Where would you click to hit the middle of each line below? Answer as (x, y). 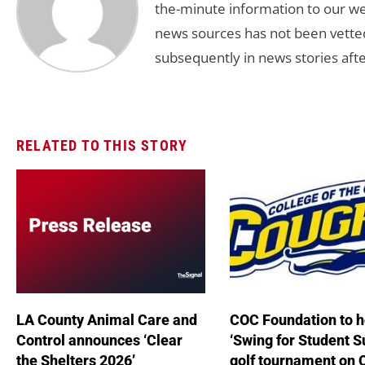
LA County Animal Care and (107, 320)
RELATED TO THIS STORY (102, 145)
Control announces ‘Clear (99, 341)
